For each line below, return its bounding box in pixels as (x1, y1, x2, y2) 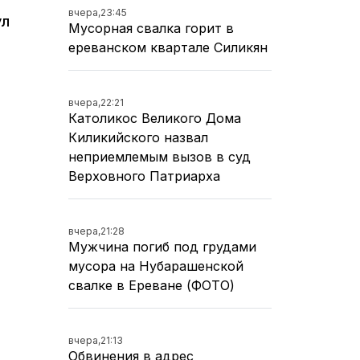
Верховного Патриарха (68, 168, 220, 185)
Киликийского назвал (68, 129, 208, 146)
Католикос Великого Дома (68, 110, 241, 127)
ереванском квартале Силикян (68, 39, 268, 56)
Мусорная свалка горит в (68, 20, 234, 37)
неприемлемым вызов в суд (68, 149, 251, 166)
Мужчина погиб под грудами (68, 239, 256, 256)
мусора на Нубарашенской (68, 258, 243, 275)
